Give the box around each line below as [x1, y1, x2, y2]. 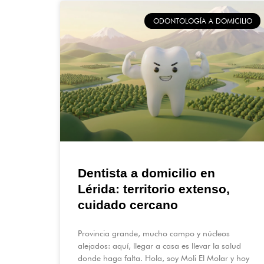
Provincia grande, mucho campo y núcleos [78, 229, 230, 239]
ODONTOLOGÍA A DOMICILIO [153, 16, 252, 25]
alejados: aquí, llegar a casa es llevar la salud [78, 241, 241, 251]
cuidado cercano [78, 198, 178, 212]
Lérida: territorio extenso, [78, 182, 230, 196]
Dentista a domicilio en [78, 166, 215, 180]
